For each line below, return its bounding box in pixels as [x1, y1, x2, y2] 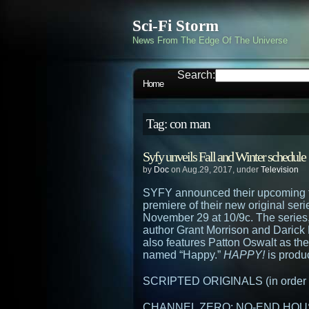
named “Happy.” [143, 249, 223, 261]
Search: [177, 69, 215, 81]
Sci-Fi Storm [132, 17, 219, 34]
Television [261, 165, 299, 175]
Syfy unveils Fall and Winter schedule [143, 149, 306, 164]
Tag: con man [146, 117, 210, 131]
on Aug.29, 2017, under [169, 165, 261, 175]
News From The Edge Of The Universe [132, 35, 288, 46]
